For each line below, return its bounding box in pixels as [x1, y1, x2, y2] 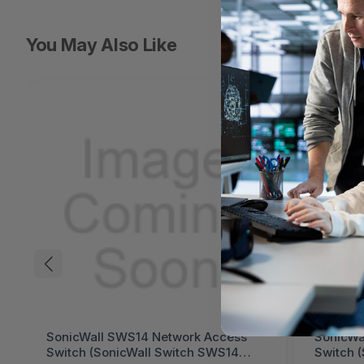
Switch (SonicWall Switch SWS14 [46, 344, 239, 360]
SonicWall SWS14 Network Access [46, 328, 247, 344]
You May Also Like [26, 33, 177, 55]
